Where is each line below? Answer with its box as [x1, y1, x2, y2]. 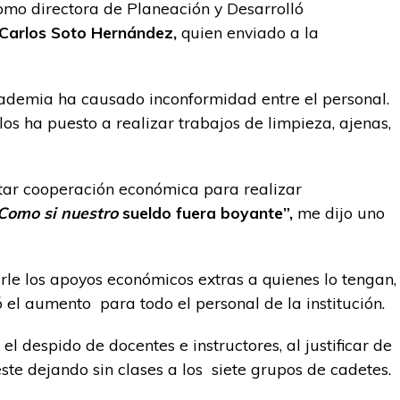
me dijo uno [293, 203, 385, 222]
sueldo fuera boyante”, [118, 203, 293, 222]
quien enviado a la [177, 22, 319, 42]
